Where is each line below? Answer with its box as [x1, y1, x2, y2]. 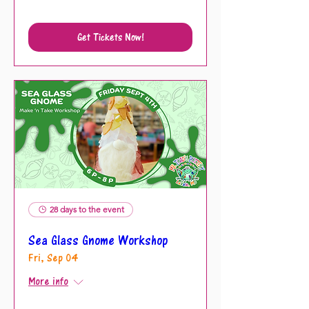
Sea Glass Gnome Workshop [28, 232, 168, 250]
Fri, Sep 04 [28, 252, 79, 266]
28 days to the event [50, 204, 124, 215]
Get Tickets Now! [77, 30, 144, 43]
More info [28, 275, 68, 289]
